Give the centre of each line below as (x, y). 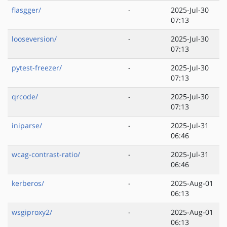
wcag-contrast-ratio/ (46, 155)
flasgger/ (26, 10)
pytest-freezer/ (37, 68)
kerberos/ (28, 183)
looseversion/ (34, 39)
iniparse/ (27, 126)
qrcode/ (25, 97)
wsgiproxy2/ (32, 212)
